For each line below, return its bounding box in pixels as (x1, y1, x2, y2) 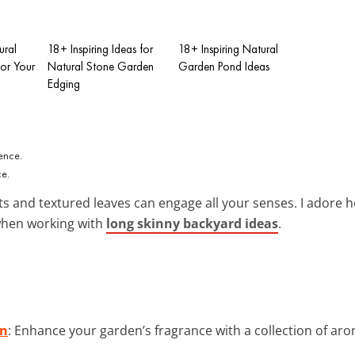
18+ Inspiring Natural (178, 40, 278, 57)
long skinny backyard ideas (106, 214, 278, 232)
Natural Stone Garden (48, 58, 154, 74)
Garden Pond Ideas (178, 58, 269, 74)
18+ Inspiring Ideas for (48, 40, 153, 57)
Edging (48, 75, 80, 92)
